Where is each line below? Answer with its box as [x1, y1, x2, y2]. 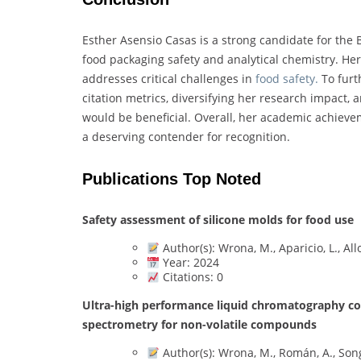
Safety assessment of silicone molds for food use [82, 212, 354, 228]
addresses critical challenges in [82, 71, 255, 87]
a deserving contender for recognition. [82, 129, 290, 145]
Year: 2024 [159, 255, 219, 271]
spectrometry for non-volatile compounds [82, 317, 317, 333]
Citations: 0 [159, 269, 223, 285]
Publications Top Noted [82, 169, 261, 188]
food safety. [255, 71, 318, 87]
